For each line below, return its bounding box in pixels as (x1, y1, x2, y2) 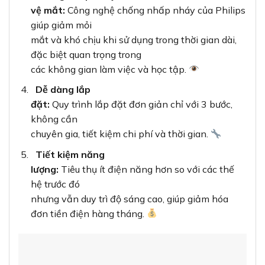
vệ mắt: (30, 4, 65, 16)
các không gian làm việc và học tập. (30, 63, 189, 75)
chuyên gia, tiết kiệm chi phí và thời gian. (30, 128, 211, 140)
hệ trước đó (30, 177, 80, 190)
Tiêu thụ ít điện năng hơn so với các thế (58, 163, 234, 175)
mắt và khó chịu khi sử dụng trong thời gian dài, (30, 33, 237, 46)
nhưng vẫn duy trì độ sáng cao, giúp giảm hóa (30, 192, 228, 205)
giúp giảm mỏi (30, 18, 92, 31)
